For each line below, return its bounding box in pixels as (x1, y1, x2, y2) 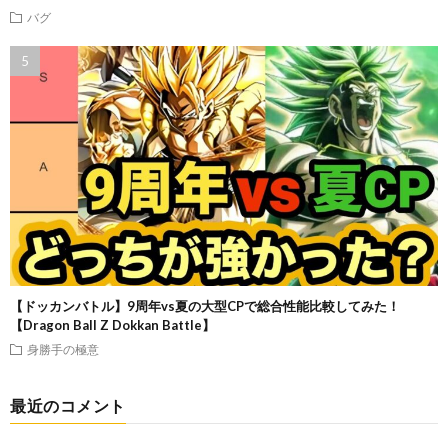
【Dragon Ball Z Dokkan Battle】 (10, 316, 215, 333)
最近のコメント (10, 395, 126, 415)
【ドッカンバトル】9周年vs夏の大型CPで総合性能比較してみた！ (10, 297, 400, 314)
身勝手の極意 (27, 342, 99, 355)
